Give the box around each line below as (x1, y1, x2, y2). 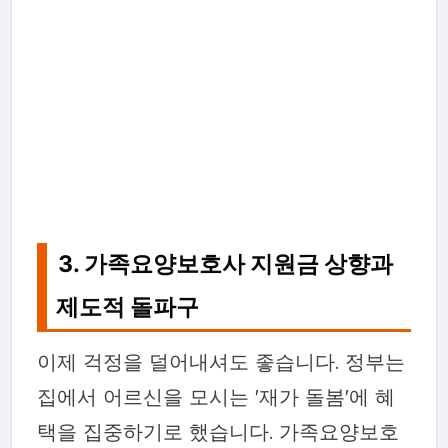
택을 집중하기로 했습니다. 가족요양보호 (36, 419, 399, 445)
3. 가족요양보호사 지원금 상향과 (58, 249, 394, 278)
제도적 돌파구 (56, 292, 200, 321)
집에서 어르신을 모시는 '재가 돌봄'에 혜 (36, 384, 395, 410)
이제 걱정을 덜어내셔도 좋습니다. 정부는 (36, 349, 405, 375)
